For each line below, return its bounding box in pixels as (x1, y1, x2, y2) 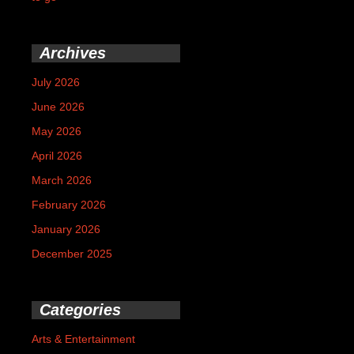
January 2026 (32, 222, 100, 235)
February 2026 (32, 198, 106, 211)
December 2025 (32, 247, 112, 260)
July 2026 (32, 75, 80, 88)
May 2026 (32, 124, 81, 137)
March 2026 (32, 173, 92, 186)
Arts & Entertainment (32, 332, 135, 345)
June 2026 (32, 100, 85, 113)
